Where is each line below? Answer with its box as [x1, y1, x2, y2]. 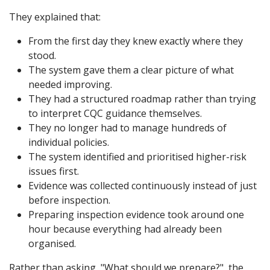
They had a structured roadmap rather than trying [28, 92, 256, 105]
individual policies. [28, 136, 109, 149]
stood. [28, 49, 56, 62]
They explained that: [9, 10, 101, 24]
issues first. [28, 165, 79, 178]
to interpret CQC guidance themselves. [28, 107, 202, 120]
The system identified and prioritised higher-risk [28, 150, 246, 163]
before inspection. [28, 193, 110, 207]
